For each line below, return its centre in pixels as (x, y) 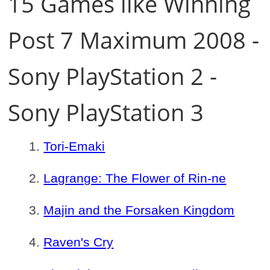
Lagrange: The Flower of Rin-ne (135, 178)
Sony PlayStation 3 (106, 112)
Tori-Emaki (74, 146)
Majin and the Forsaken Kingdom (139, 210)
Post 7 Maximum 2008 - (134, 40)
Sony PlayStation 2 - (113, 76)
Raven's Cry (79, 242)
